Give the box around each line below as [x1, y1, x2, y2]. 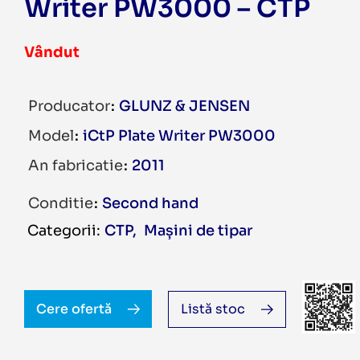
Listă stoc [181, 301, 245, 317]
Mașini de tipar [144, 222, 252, 239]
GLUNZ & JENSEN [119, 97, 250, 115]
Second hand [102, 194, 198, 212]
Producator [28, 97, 113, 115]
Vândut [24, 43, 80, 61]
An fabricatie [28, 157, 126, 174]
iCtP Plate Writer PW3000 [83, 127, 276, 145]
